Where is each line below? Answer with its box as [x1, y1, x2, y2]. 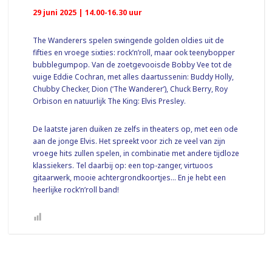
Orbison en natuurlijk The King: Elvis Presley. [33, 95, 186, 106]
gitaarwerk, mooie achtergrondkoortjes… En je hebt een [33, 172, 226, 183]
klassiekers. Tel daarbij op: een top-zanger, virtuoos [33, 160, 214, 171]
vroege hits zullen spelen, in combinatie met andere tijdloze [33, 148, 240, 158]
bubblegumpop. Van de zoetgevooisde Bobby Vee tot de [33, 59, 233, 70]
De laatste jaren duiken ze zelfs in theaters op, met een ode [33, 123, 239, 134]
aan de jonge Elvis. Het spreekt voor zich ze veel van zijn [33, 135, 226, 146]
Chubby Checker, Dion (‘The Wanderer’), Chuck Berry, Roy [33, 83, 228, 94]
